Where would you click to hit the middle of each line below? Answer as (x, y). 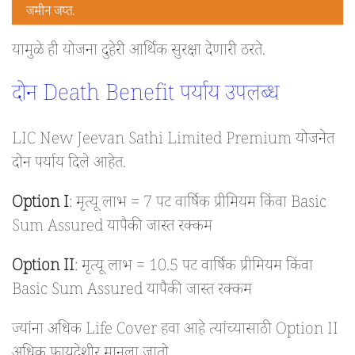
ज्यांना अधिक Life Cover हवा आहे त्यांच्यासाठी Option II (175, 332)
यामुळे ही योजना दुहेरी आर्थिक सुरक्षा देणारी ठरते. (139, 53)
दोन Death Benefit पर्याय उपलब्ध (145, 97)
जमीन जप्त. (50, 13)
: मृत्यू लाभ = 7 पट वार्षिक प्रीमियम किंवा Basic (198, 205)
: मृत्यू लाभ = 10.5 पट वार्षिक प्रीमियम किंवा (194, 268)
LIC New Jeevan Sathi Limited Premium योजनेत (173, 141)
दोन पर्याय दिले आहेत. (69, 165)
